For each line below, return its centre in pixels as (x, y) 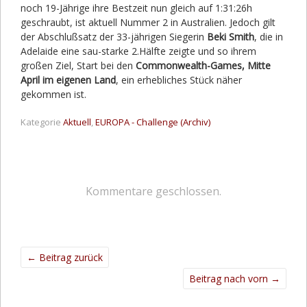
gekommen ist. (53, 94)
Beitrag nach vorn (230, 278)
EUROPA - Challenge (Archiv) (153, 122)
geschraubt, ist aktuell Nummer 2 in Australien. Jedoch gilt (148, 22)
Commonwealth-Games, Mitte (203, 65)
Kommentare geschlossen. (153, 191)
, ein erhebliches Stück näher (179, 79)
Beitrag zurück (70, 257)
